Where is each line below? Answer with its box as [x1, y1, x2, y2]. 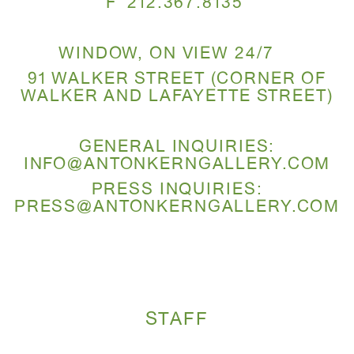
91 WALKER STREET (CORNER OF [27, 71, 327, 88]
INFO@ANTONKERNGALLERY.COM [23, 156, 331, 174]
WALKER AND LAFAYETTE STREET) [21, 88, 333, 106]
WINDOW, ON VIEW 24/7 [58, 46, 296, 63]
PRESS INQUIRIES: [91, 182, 263, 199]
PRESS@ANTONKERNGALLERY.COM [13, 199, 341, 217]
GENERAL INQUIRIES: [78, 139, 276, 156]
